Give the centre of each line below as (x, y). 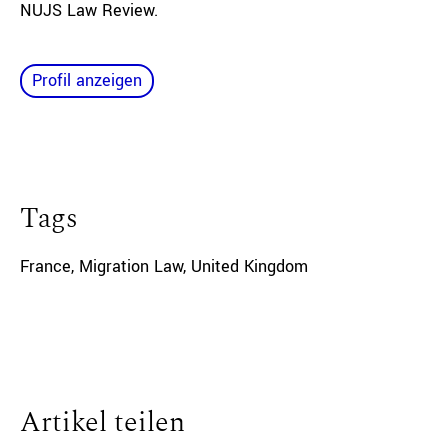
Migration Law (131, 266)
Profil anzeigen (87, 80)
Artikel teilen (102, 422)
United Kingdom (249, 266)
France (45, 266)
